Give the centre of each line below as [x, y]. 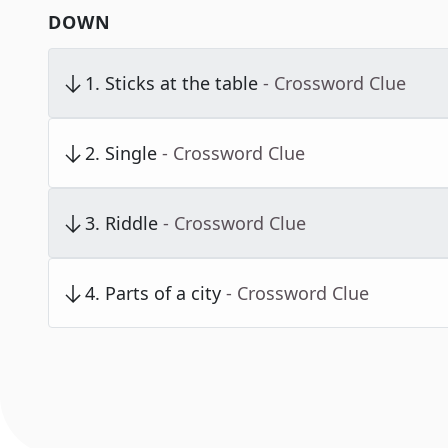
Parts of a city [163, 293]
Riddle [131, 223]
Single [131, 153]
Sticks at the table [181, 83]
